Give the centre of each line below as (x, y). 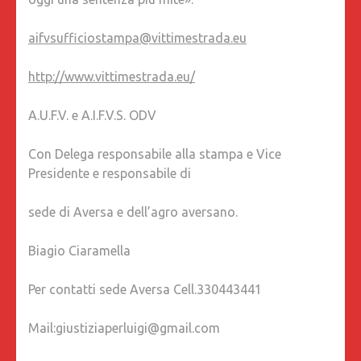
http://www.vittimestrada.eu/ (112, 76)
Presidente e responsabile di (110, 173)
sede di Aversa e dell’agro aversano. (133, 212)
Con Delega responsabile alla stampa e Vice (155, 154)
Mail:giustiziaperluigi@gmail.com (124, 328)
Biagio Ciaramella (79, 250)
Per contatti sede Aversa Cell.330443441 (145, 289)
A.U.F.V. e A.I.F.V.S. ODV (92, 115)
